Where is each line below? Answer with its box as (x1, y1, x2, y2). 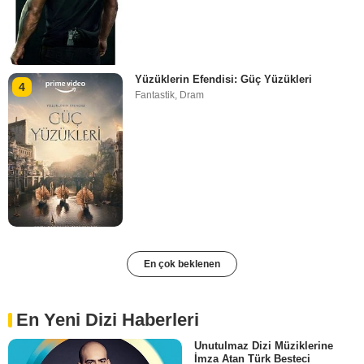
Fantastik (135, 89, 175, 102)
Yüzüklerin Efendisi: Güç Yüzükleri (135, 73, 313, 86)
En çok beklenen (144, 258, 220, 270)
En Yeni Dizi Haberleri (16, 309, 199, 330)
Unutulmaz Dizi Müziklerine (194, 339, 333, 352)
